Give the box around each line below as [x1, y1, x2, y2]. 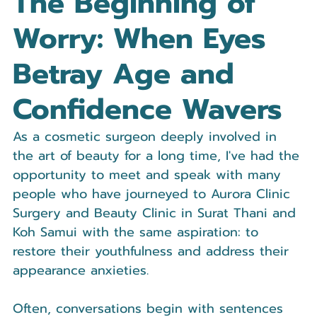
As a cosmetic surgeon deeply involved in [13, 127, 282, 147]
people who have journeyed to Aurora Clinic [13, 184, 295, 204]
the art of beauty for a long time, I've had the [13, 146, 304, 166]
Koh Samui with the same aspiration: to [13, 222, 263, 243]
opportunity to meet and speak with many [13, 165, 286, 185]
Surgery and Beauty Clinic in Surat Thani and [13, 203, 301, 224]
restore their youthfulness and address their [13, 241, 294, 262]
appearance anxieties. [13, 260, 149, 281]
